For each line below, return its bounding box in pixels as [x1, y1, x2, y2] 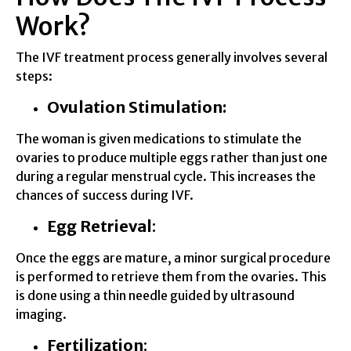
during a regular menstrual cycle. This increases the [16, 168, 316, 184]
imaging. [16, 306, 67, 322]
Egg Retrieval [47, 215, 152, 236]
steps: [16, 67, 52, 84]
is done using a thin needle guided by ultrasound [16, 287, 295, 303]
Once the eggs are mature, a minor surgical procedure [16, 249, 331, 266]
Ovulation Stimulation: [47, 96, 226, 117]
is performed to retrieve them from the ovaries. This [16, 268, 327, 284]
